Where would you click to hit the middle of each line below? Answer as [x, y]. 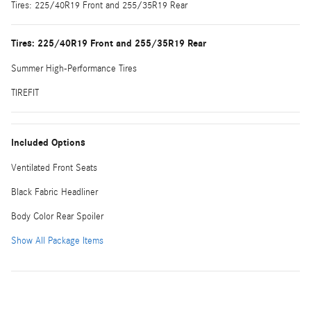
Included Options [48, 142]
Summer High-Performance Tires [74, 68]
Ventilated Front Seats [54, 168]
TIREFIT [25, 93]
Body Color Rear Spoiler [57, 216]
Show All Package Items [57, 241]
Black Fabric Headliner [54, 192]
